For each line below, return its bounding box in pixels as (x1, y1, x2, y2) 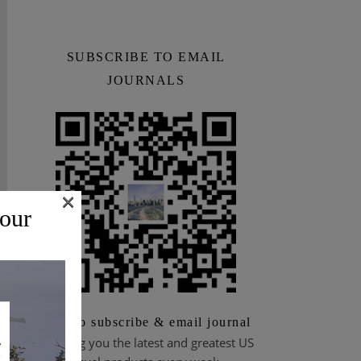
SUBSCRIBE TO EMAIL (66, 50, 226, 64)
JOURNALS (107, 73, 185, 87)
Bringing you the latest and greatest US (38, 334, 254, 351)
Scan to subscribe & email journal (40, 315, 251, 329)
